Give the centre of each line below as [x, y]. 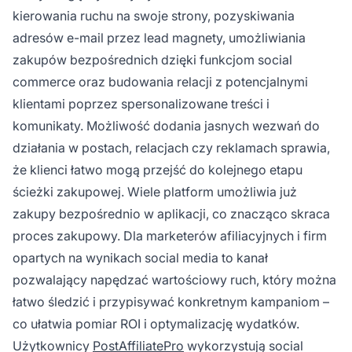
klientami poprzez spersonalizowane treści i [141, 103]
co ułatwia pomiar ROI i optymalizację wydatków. [156, 323]
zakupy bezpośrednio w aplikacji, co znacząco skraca [171, 213]
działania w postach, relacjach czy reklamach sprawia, [171, 147]
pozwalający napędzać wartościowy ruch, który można [174, 279]
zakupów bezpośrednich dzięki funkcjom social [152, 59]
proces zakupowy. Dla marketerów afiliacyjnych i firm [170, 235]
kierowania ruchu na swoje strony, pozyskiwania [154, 15]
